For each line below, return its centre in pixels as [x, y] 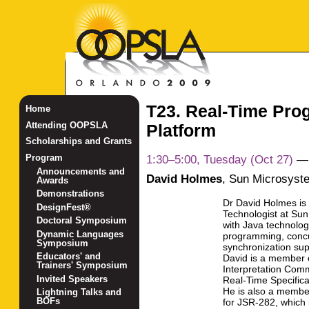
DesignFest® [64, 207]
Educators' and [69, 257]
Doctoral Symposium [82, 221]
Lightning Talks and [79, 292]
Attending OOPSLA [66, 125]
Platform [181, 131]
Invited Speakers [72, 279]
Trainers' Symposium [82, 266]
